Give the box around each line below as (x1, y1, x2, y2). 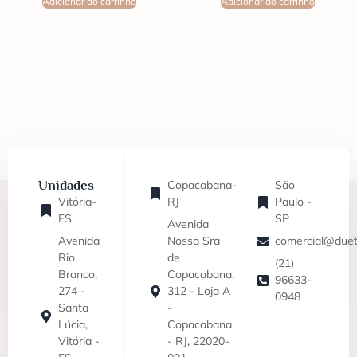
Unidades (38, 178, 94, 194)
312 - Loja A (167, 284, 230, 299)
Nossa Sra (167, 233, 220, 249)
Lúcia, (58, 317, 88, 332)
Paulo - (275, 194, 312, 210)
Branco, (58, 267, 97, 282)
